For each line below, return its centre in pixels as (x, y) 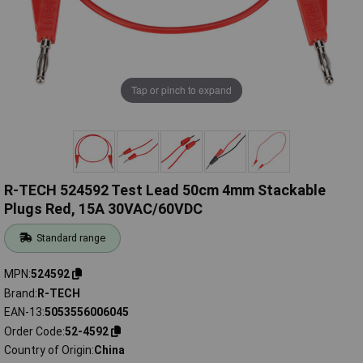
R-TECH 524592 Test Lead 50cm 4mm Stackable (165, 190)
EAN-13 (23, 312)
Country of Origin (48, 350)
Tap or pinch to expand (181, 90)
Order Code (33, 331)
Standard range (71, 238)
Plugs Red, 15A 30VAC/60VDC (103, 209)
